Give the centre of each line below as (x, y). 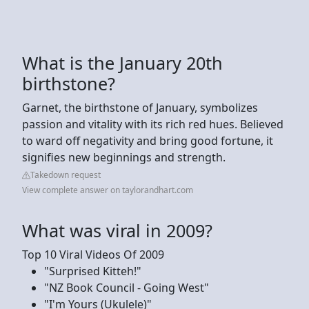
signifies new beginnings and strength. (124, 157)
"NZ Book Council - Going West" (127, 287)
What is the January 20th (122, 62)
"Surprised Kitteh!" (93, 271)
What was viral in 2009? (117, 230)
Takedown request (66, 175)
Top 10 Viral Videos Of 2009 (93, 254)
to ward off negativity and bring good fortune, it (148, 140)
